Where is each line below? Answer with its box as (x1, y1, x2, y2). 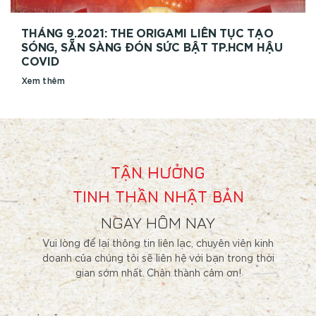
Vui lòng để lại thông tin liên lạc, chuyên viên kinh (42, 239, 274, 250)
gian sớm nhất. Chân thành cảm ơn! (75, 269, 241, 279)
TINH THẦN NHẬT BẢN (72, 188, 244, 207)
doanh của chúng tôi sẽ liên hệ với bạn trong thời (42, 254, 274, 265)
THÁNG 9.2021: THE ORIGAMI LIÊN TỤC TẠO (21, 28, 274, 40)
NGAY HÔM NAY (101, 213, 215, 233)
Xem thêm (21, 77, 64, 86)
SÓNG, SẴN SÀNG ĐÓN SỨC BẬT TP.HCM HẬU (21, 42, 283, 54)
